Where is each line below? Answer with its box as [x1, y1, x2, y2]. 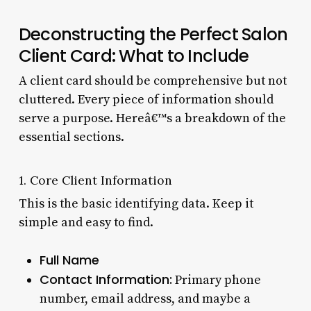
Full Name [39, 251, 99, 269]
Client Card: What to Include [18, 43, 249, 68]
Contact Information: [39, 270, 172, 288]
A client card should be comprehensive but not [18, 72, 287, 89]
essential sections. [18, 128, 124, 145]
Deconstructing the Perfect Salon [18, 22, 288, 47]
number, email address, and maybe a [39, 290, 251, 307]
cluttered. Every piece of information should [18, 91, 274, 108]
